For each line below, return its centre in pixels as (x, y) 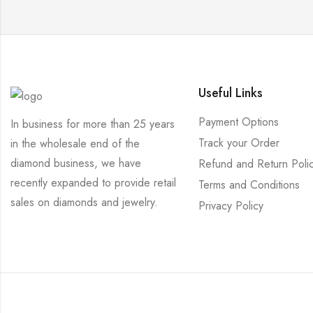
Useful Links (230, 93)
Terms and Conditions (249, 185)
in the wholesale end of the (75, 143)
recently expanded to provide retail (93, 182)
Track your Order (239, 143)
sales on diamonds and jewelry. (84, 202)
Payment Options (238, 122)
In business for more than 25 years (93, 124)
